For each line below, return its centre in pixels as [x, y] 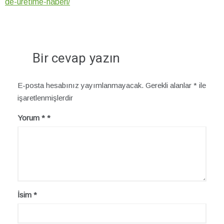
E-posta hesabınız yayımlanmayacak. [80, 85]
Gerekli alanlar [169, 85]
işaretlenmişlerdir [45, 97]
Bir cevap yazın [76, 58]
